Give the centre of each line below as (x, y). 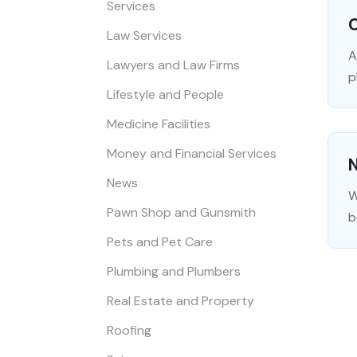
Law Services (145, 35)
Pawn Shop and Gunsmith (182, 212)
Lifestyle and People (166, 94)
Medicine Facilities (159, 124)
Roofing (129, 330)
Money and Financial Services (192, 153)
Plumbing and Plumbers (174, 271)
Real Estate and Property (181, 300)
